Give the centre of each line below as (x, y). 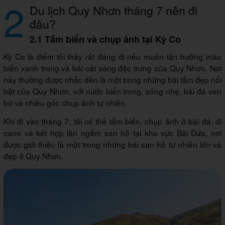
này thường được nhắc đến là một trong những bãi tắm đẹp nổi (113, 79)
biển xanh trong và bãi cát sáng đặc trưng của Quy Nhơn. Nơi (113, 68)
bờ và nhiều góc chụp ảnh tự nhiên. (65, 102)
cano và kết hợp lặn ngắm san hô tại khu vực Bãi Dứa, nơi (113, 132)
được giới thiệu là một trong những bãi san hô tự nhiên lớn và (113, 144)
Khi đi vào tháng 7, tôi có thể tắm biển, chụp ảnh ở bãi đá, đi (113, 121)
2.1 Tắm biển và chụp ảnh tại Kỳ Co (105, 39)
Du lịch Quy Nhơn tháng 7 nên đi (114, 10)
